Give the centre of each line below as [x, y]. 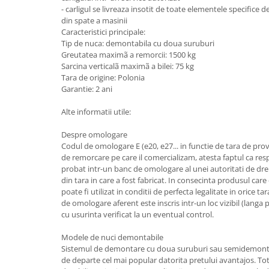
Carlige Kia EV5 [39, 228]
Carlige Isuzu [35, 73]
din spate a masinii [94, 20]
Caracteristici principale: [103, 32]
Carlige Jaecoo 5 [41, 129]
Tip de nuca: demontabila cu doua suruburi [138, 43]
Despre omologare [94, 134]
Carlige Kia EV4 [39, 213]
